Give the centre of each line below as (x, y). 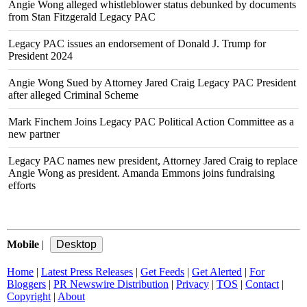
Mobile (23, 244)
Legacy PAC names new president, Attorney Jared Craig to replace (153, 161)
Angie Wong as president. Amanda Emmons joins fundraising (142, 173)
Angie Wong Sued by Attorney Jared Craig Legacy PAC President (152, 83)
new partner (34, 134)
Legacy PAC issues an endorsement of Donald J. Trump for (137, 44)
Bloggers (26, 284)
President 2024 (40, 56)
